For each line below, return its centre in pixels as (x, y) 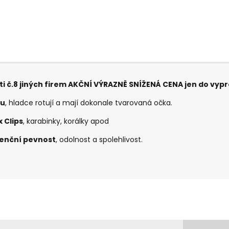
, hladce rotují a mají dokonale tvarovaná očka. (89, 103)
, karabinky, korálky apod (66, 121)
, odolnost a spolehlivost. (99, 140)
